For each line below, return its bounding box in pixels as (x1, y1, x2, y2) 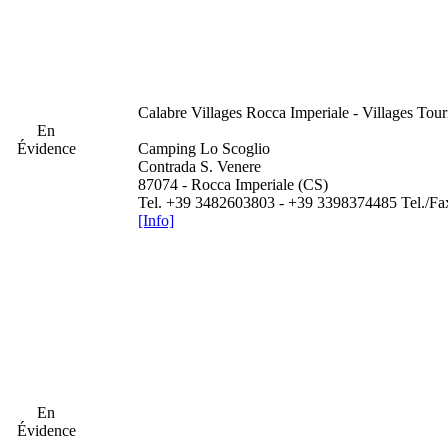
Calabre (138, 104, 187, 121)
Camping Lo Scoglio (138, 140, 270, 157)
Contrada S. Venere (138, 158, 261, 175)
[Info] (138, 212, 174, 229)
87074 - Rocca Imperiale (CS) (138, 176, 328, 193)
